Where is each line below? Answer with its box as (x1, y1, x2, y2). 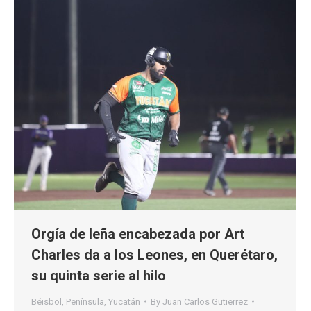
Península (66, 296, 104, 307)
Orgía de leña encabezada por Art (31, 225, 244, 242)
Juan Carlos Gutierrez (162, 296, 248, 307)
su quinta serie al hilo (31, 267, 166, 284)
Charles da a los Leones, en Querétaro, (31, 246, 278, 263)
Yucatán (108, 296, 140, 307)
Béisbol (31, 296, 62, 307)
